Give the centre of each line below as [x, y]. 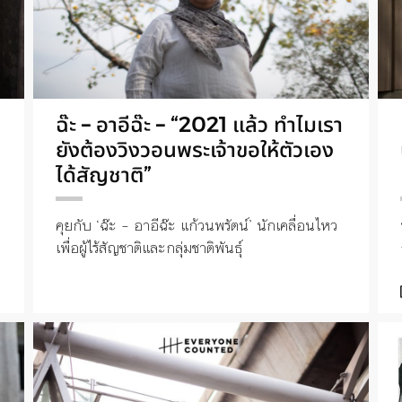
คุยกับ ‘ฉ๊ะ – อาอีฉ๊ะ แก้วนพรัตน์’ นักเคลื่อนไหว [197, 225]
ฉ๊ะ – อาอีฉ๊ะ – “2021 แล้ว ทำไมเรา [200, 124]
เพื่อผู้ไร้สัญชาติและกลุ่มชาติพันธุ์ [151, 247]
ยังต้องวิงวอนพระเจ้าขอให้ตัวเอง [195, 149]
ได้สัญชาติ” [104, 174]
